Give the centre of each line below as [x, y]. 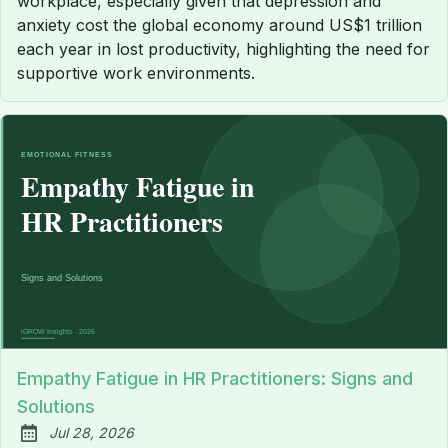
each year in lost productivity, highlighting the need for [223, 49]
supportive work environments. [136, 73]
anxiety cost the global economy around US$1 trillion [219, 25]
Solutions [56, 407]
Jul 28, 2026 [91, 433]
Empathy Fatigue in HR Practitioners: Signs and [215, 379]
